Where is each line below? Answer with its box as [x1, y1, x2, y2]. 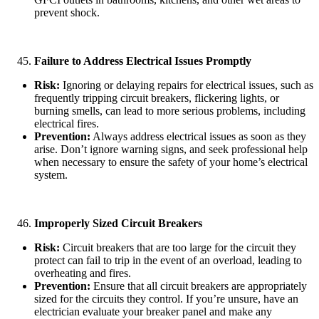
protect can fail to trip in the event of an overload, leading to [34, 253, 302, 266]
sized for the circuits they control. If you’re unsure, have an [34, 292, 298, 305]
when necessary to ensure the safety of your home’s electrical [34, 155, 308, 168]
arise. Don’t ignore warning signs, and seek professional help [34, 142, 308, 155]
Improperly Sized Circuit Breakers [34, 216, 202, 229]
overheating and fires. [34, 266, 131, 279]
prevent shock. [34, 6, 100, 19]
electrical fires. [34, 117, 99, 130]
